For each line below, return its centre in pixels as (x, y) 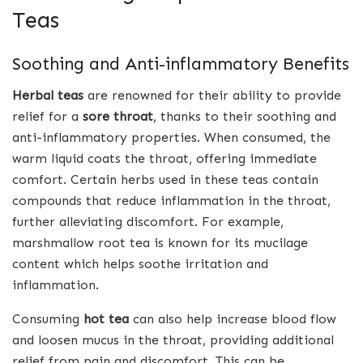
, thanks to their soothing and (245, 117)
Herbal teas (48, 96)
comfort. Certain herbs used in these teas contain (165, 180)
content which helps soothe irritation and (140, 264)
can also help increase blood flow (233, 319)
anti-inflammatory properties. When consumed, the (171, 138)
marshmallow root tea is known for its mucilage (160, 243)
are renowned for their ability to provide (212, 96)
